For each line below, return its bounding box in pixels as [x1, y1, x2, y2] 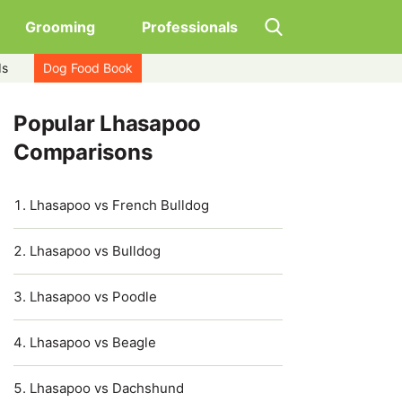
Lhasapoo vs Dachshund [30, 380, 184, 397]
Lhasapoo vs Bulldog [30, 242, 161, 259]
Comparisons [13, 139, 153, 165]
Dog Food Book [43, 60, 133, 75]
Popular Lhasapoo [13, 110, 202, 136]
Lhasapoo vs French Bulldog [30, 197, 209, 214]
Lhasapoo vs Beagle [30, 334, 156, 351]
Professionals [142, 18, 238, 36]
